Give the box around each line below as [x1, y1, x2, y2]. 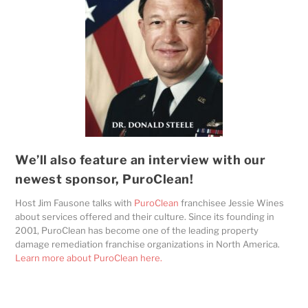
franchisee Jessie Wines [179, 197, 285, 209]
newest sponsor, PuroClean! [15, 172, 194, 187]
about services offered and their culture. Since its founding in [15, 211, 275, 223]
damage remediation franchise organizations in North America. [15, 239, 280, 250]
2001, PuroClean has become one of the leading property [15, 225, 259, 236]
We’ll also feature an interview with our [15, 153, 266, 168]
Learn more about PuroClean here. [15, 252, 165, 264]
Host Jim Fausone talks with [15, 197, 135, 209]
